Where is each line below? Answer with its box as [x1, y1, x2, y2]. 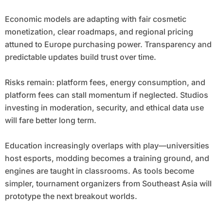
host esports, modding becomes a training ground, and [4, 153, 209, 163]
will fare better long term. [4, 115, 96, 126]
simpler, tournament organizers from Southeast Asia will [4, 179, 212, 189]
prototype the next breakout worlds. [4, 191, 137, 201]
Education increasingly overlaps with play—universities [4, 141, 209, 151]
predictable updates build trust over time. [4, 52, 156, 62]
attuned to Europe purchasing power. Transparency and [4, 39, 212, 50]
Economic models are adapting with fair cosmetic [4, 14, 186, 24]
